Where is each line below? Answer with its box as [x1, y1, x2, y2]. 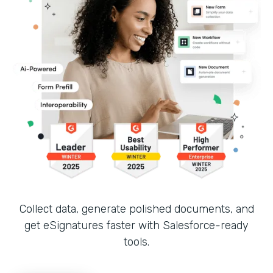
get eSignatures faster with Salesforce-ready [24, 218, 249, 232]
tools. [124, 235, 149, 249]
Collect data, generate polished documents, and [19, 202, 254, 216]
